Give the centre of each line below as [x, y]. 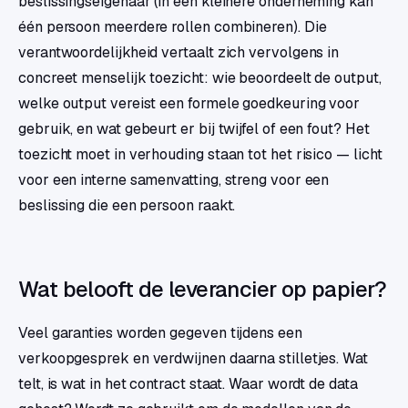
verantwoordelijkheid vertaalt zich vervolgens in [179, 53]
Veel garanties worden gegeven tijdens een [160, 333]
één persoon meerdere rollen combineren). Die [173, 27]
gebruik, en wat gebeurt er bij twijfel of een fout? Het [194, 129]
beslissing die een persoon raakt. [127, 206]
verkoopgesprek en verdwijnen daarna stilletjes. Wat [193, 359]
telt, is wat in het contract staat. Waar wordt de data [188, 384]
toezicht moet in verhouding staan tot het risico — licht [200, 155]
